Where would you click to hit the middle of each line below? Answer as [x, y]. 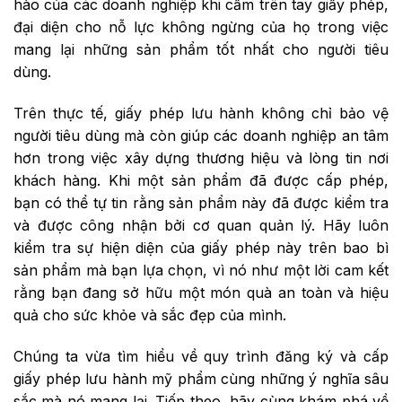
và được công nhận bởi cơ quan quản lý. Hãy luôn [201, 225]
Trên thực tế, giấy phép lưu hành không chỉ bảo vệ [201, 113]
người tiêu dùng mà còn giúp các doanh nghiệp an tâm [201, 135]
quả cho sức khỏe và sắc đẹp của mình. [150, 315]
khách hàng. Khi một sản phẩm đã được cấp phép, [201, 180]
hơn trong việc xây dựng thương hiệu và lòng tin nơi [201, 157]
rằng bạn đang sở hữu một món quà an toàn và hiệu [201, 292]
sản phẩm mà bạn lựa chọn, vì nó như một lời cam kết [201, 270]
